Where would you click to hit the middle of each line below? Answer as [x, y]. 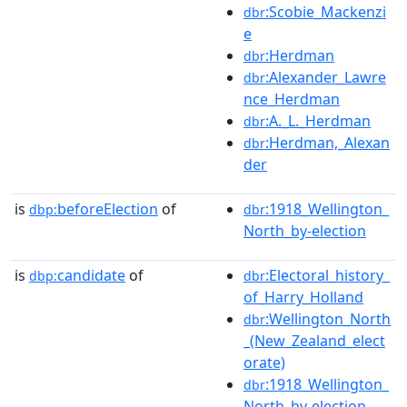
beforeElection [108, 208]
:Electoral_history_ [328, 275]
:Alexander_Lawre [326, 77]
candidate [91, 275]
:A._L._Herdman [318, 120]
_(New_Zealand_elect [314, 340]
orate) [264, 362]
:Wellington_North [328, 318]
